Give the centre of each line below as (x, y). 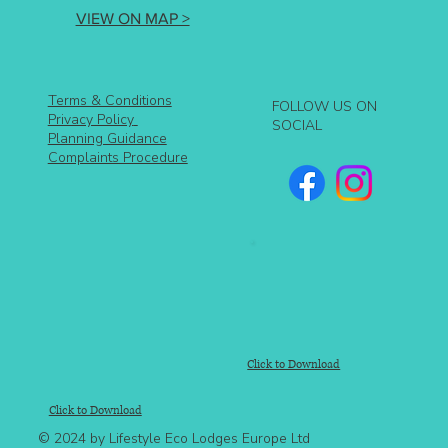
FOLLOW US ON (325, 106)
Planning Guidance (107, 138)
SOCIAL (297, 125)
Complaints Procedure (117, 157)
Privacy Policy (90, 119)
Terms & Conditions (109, 100)
